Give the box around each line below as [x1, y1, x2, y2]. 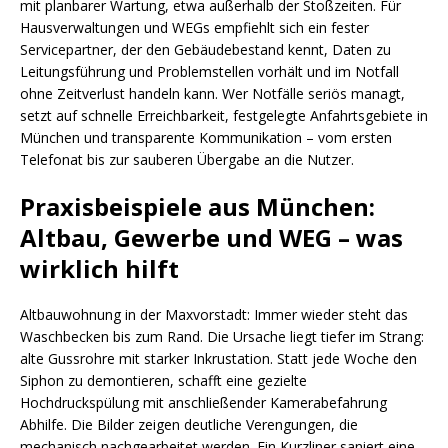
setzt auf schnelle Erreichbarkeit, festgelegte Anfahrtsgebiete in [20, 106, 428, 125]
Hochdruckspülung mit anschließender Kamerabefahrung [20, 393, 387, 412]
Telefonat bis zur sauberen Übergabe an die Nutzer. [20, 150, 354, 169]
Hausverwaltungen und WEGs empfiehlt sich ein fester [20, 18, 369, 37]
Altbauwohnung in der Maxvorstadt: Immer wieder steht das [20, 305, 408, 324]
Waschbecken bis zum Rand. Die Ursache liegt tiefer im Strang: [20, 327, 424, 346]
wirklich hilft [20, 252, 179, 285]
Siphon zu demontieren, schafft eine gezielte [20, 371, 307, 390]
